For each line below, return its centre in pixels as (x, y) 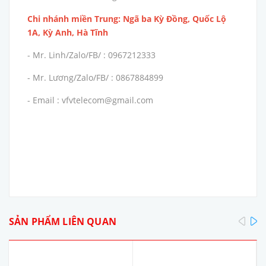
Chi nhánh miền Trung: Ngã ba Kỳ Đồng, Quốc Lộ (127, 19)
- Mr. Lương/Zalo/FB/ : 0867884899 (95, 78)
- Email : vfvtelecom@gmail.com (90, 100)
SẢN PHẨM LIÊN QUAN (63, 222)
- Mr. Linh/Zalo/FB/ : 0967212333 (93, 55)
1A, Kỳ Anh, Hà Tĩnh (68, 33)
